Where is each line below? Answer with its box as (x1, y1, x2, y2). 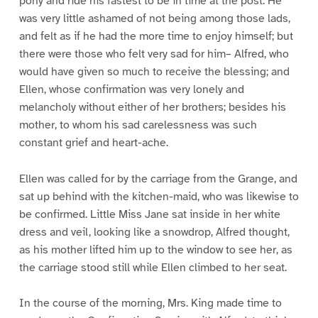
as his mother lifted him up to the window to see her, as (18, 242, 292, 257)
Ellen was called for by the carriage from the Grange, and (18, 171, 297, 186)
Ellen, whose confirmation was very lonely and (18, 82, 244, 97)
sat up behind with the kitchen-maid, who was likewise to (18, 189, 299, 204)
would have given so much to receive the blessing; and (18, 64, 290, 79)
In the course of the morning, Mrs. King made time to (18, 296, 282, 311)
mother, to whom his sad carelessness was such (18, 117, 257, 132)
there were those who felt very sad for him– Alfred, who (18, 46, 289, 61)
